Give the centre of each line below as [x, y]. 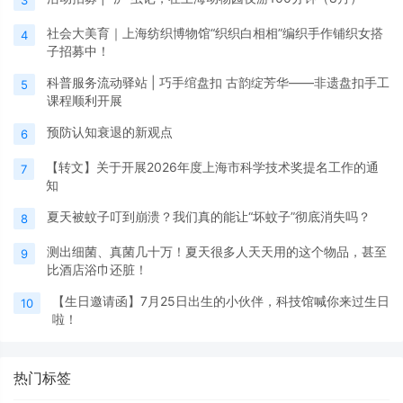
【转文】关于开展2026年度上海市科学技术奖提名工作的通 [212, 167]
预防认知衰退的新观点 [110, 132]
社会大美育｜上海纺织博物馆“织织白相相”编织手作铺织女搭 [215, 33]
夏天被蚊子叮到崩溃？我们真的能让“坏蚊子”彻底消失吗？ [209, 216]
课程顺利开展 [85, 100]
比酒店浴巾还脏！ [97, 269]
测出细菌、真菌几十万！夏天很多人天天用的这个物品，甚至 [217, 251]
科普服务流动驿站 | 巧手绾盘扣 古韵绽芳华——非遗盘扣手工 [218, 82]
